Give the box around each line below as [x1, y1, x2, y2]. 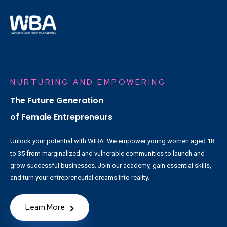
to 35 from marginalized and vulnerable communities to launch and [10, 149, 205, 158]
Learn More [25, 202, 65, 213]
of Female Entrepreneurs [10, 111, 112, 123]
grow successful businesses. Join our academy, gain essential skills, [10, 162, 211, 170]
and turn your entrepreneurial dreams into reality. [10, 174, 149, 182]
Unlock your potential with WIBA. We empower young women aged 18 [10, 137, 214, 145]
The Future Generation [10, 95, 103, 107]
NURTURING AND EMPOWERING [10, 77, 166, 88]
